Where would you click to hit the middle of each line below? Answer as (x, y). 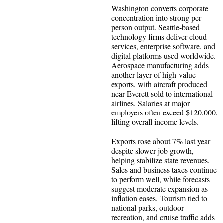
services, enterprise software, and (163, 46)
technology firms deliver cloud (159, 36)
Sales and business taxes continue (164, 169)
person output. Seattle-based (156, 27)
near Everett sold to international (162, 93)
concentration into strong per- (157, 17)
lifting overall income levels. (155, 121)
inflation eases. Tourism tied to (159, 198)
